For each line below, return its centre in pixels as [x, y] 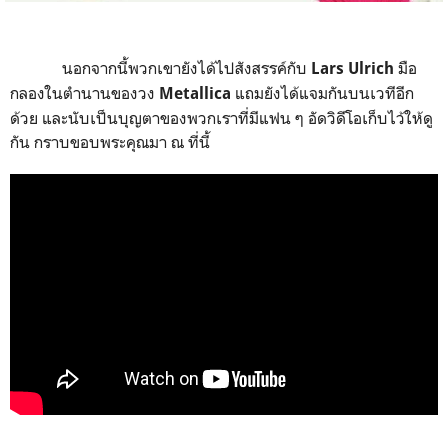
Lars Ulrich [354, 68]
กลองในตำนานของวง [84, 92]
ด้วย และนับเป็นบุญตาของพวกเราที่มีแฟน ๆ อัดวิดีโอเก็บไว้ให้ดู [221, 117]
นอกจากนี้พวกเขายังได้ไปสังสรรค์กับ [186, 67]
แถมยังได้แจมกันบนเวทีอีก [324, 92]
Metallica [197, 93]
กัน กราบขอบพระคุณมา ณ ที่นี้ [110, 141]
